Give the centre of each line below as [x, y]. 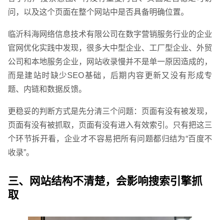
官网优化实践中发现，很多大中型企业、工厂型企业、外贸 [110, 48]
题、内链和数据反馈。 [47, 89]
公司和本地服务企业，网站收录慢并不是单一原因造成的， [110, 62]
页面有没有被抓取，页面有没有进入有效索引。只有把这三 [110, 125]
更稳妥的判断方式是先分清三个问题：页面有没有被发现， [110, 111]
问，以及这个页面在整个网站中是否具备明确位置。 [98, 12]
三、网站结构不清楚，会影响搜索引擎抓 [105, 181]
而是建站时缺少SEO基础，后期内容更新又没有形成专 [110, 76]
